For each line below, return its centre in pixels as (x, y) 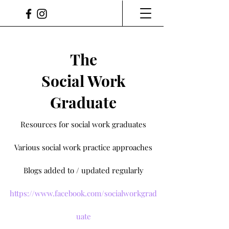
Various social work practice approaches (83, 147)
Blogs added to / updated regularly (83, 170)
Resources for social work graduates (83, 124)
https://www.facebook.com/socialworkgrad (83, 193)
